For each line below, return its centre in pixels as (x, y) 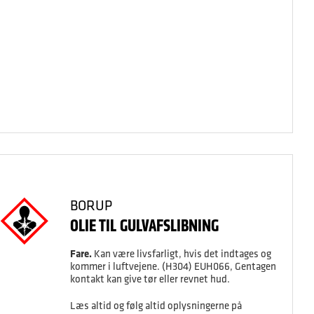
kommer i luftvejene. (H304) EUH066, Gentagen (173, 266)
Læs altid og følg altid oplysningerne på (156, 305)
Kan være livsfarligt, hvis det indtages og (181, 253)
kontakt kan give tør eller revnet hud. (150, 279)
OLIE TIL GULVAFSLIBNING (144, 225)
